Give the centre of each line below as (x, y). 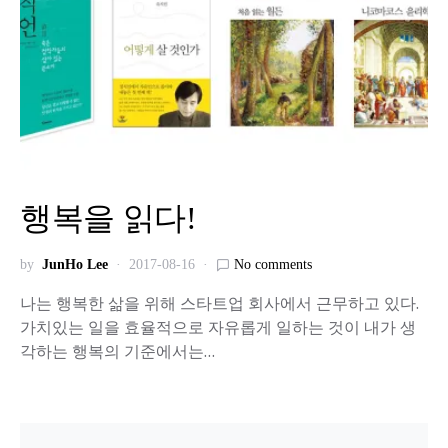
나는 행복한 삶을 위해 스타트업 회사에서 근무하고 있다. (219, 303)
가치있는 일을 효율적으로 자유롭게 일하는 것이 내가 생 (218, 327)
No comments (273, 264)
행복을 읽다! (108, 218)
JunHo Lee (75, 264)
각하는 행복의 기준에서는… (117, 351)
